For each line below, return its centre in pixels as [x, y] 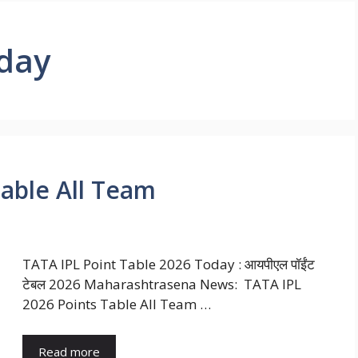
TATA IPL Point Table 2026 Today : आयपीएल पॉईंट [169, 265]
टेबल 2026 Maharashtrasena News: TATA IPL [162, 284]
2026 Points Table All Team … [117, 304]
